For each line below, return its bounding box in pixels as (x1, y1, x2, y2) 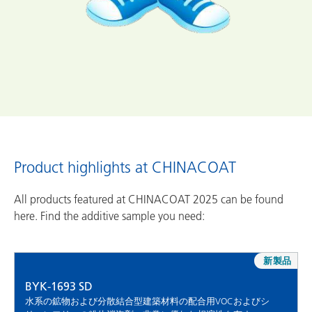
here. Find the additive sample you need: (14, 209, 205, 224)
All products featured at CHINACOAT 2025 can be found (14, 192, 283, 207)
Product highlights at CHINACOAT (14, 158, 236, 178)
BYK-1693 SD (25, 279, 93, 294)
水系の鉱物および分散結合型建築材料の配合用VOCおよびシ (25, 295, 270, 307)
